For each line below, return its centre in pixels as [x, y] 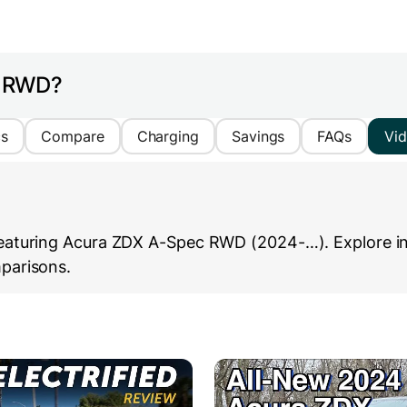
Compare [73, 137]
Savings [258, 137]
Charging [168, 137]
